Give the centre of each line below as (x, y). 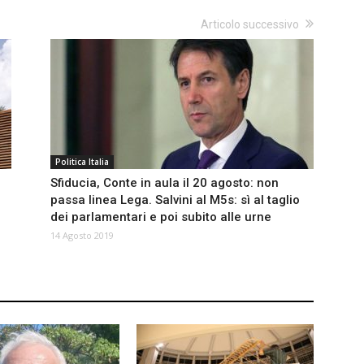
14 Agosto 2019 (82, 236)
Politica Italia (82, 162)
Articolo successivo (250, 25)
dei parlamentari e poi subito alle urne (161, 217)
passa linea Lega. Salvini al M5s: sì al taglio (175, 200)
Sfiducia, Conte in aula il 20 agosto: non (165, 183)
